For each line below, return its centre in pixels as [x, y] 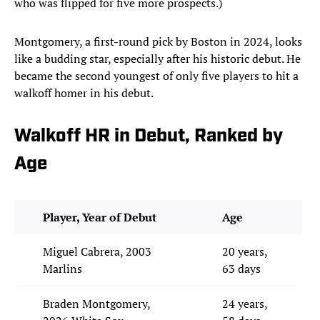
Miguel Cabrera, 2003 [97, 252]
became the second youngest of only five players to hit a [156, 76]
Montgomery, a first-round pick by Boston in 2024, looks [158, 42]
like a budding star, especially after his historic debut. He [157, 59]
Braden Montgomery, [96, 304]
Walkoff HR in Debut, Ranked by [149, 137]
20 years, [245, 252]
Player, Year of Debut [100, 217]
